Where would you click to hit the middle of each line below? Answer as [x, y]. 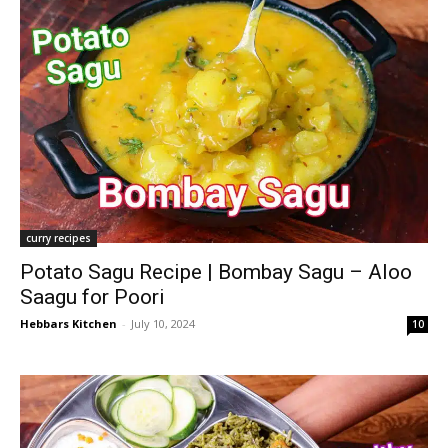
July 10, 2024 [163, 323]
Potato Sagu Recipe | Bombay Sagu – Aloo [216, 271]
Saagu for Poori [92, 296]
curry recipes [58, 237]
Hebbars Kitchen [68, 323]
